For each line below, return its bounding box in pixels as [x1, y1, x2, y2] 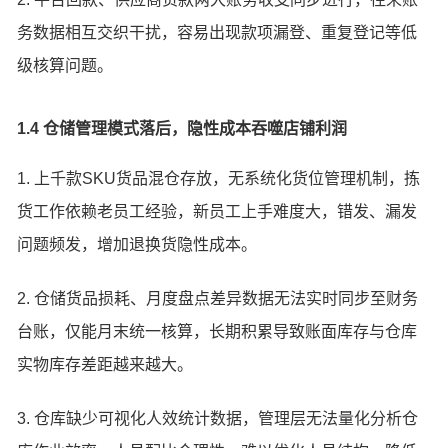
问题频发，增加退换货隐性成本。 [17, 236, 258, 254]
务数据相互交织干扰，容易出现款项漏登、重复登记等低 [17, 24, 418, 42]
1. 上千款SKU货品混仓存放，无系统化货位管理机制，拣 [17, 170, 421, 188]
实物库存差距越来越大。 [17, 355, 194, 373]
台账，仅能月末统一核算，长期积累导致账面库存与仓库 [17, 322, 418, 340]
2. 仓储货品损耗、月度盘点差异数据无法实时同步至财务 [17, 289, 419, 307]
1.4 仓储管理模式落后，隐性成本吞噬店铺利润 [17, 120, 348, 138]
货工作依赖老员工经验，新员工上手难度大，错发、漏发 [17, 203, 418, 221]
